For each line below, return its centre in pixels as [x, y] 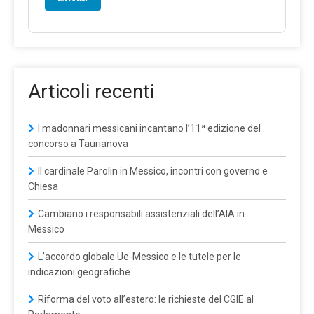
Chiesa [43, 186]
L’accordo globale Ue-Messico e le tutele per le [139, 256]
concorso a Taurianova [78, 143]
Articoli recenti [91, 91]
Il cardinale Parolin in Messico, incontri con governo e [153, 171]
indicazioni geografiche [79, 272]
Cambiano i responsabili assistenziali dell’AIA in [141, 213]
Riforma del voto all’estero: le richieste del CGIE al [146, 299]
